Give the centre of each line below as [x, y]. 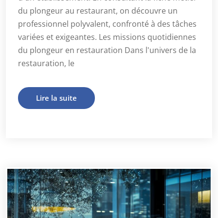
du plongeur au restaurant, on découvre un [98, 10]
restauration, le [46, 63]
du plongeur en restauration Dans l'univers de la [107, 50]
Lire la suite [56, 98]
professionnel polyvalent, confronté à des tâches [107, 24]
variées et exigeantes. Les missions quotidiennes [107, 37]
